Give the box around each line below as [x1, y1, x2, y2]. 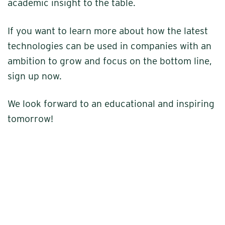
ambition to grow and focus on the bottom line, [8, 55, 212, 67]
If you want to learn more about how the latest [8, 25, 208, 37]
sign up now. [8, 70, 62, 82]
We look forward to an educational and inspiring [8, 98, 214, 110]
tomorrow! [8, 113, 53, 125]
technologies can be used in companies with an [8, 40, 211, 52]
